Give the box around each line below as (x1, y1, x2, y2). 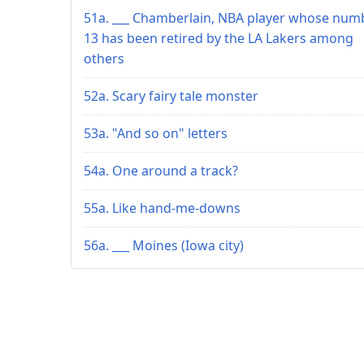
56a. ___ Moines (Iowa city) (84, 236, 244, 254)
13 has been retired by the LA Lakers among (84, 28, 353, 47)
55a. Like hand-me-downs (84, 198, 240, 217)
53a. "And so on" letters (84, 123, 227, 142)
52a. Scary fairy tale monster (84, 86, 258, 105)
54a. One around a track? (84, 161, 238, 180)
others (84, 49, 124, 67)
